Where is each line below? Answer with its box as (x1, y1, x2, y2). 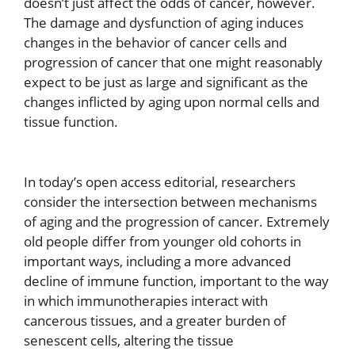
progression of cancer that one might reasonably (24, 53, 323, 72)
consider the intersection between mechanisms (24, 192, 317, 211)
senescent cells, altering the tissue (24, 330, 234, 349)
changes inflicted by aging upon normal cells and (24, 93, 319, 112)
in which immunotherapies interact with (24, 291, 268, 310)
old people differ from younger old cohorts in (24, 231, 301, 250)
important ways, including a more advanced (24, 251, 291, 270)
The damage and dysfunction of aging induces (24, 13, 303, 32)
